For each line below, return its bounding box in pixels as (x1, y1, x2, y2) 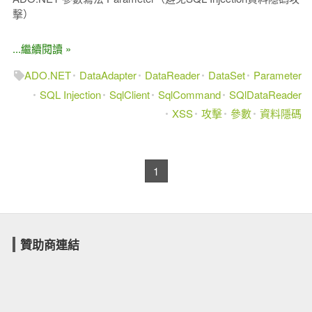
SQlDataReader (229, 86, 302, 102)
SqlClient (109, 86, 150, 102)
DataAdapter (79, 68, 137, 82)
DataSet (208, 68, 246, 82)
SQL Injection (40, 86, 102, 102)
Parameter (253, 68, 302, 82)
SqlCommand (158, 86, 221, 102)
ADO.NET (24, 68, 72, 82)
